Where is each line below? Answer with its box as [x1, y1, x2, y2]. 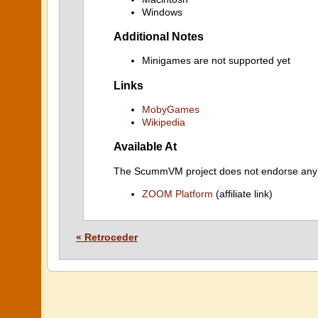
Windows [142, 6, 182, 18]
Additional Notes [114, 29, 204, 43]
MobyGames [142, 104, 199, 115]
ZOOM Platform [142, 187, 213, 199]
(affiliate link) [213, 187, 273, 199]
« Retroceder [76, 231, 138, 243]
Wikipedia [142, 116, 185, 128]
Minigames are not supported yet [142, 55, 290, 67]
